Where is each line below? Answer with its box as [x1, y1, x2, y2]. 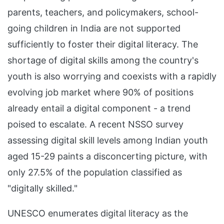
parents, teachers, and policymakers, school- [7, 7, 198, 17]
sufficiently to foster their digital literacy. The [7, 39, 198, 49]
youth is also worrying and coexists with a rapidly [7, 71, 216, 81]
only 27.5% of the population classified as [7, 167, 182, 177]
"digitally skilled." [7, 183, 77, 193]
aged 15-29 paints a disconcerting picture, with [7, 151, 207, 161]
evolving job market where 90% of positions [7, 87, 193, 97]
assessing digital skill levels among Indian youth [7, 135, 208, 145]
